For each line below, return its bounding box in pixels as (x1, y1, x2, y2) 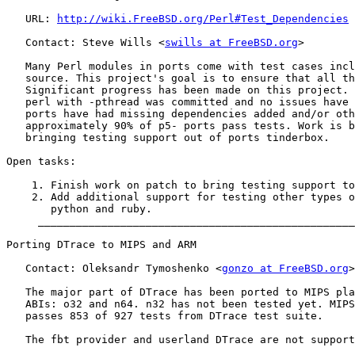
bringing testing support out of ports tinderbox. (6, 132, 330, 144)
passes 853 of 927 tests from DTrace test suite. (6, 310, 323, 323)
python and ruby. (6, 203, 152, 216)
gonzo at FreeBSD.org (222, 262, 349, 275)
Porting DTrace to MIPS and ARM (6, 239, 197, 251)
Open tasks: (6, 155, 76, 168)
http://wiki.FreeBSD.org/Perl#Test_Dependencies (57, 13, 349, 25)
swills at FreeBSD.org (165, 36, 298, 49)
